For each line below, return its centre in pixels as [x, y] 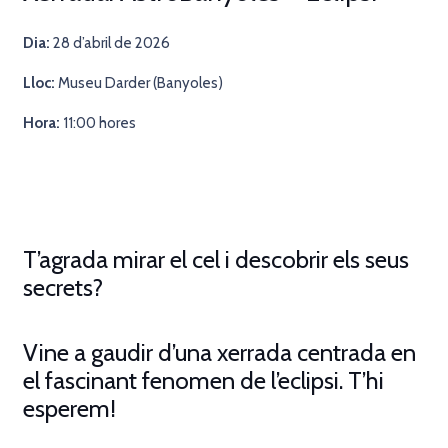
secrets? [62, 287]
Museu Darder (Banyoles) [138, 82]
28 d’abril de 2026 [109, 42]
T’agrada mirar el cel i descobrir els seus [215, 259]
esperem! [69, 409]
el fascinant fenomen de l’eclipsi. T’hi [203, 381]
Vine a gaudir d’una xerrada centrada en [219, 353]
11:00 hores [97, 122]
